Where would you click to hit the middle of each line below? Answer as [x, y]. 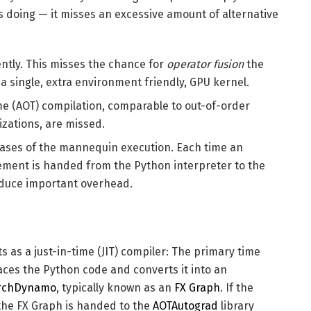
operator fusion [205, 64]
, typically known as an [115, 288]
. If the [237, 288]
